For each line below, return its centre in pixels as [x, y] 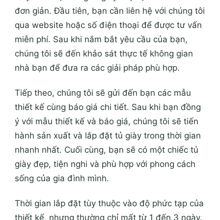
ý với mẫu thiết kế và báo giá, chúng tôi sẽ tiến [107, 121]
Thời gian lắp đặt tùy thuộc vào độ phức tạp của [109, 203]
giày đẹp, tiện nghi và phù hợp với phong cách [105, 164]
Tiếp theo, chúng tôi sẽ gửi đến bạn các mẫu [103, 93]
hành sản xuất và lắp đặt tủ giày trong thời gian [108, 135]
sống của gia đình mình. [62, 178]
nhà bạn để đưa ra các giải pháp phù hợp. [97, 68]
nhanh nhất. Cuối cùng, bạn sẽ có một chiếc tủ [107, 150]
